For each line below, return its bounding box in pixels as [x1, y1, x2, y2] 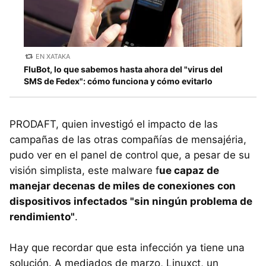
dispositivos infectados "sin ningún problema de [9, 195, 252, 207]
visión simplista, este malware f [9, 164, 159, 176]
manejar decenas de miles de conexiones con [9, 179, 236, 192]
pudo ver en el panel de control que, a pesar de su [9, 148, 250, 161]
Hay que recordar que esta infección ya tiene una [9, 241, 245, 254]
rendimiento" [9, 210, 75, 223]
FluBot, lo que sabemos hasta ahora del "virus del [24, 64, 223, 74]
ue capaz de [159, 164, 219, 176]
